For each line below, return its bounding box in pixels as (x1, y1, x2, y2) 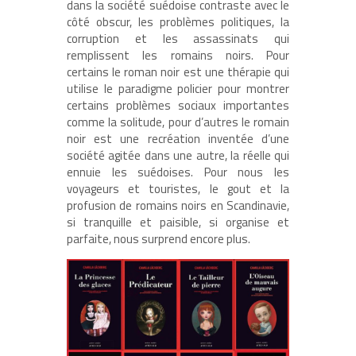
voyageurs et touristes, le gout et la (67, 179, 289, 198)
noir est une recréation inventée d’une (67, 129, 289, 148)
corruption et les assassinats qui (67, 29, 289, 48)
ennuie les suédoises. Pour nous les (67, 162, 289, 181)
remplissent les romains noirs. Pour (67, 45, 289, 64)
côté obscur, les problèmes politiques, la (67, 12, 289, 31)
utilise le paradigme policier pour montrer (67, 79, 289, 98)
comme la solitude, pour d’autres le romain (67, 112, 289, 131)
